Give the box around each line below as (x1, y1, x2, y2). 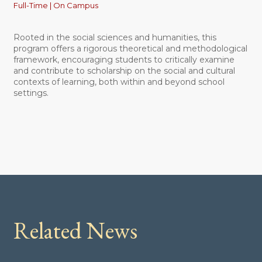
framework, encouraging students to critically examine (13, 54, 235, 65)
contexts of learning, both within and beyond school (13, 77, 225, 87)
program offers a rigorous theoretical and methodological (13, 43, 247, 54)
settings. (13, 88, 49, 98)
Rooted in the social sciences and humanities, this (13, 32, 216, 43)
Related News (13, 215, 137, 246)
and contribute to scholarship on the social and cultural (13, 65, 235, 76)
